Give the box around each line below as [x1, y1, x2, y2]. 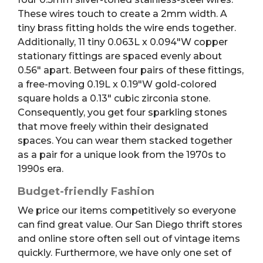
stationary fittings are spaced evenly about [18, 50, 222, 62]
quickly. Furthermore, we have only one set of [18, 247, 231, 258]
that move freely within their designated [18, 120, 208, 132]
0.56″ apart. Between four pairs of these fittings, [18, 64, 244, 76]
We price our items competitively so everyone [18, 204, 236, 216]
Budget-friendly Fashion [18, 184, 154, 198]
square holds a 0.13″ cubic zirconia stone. [18, 92, 210, 104]
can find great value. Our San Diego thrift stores [18, 218, 242, 230]
